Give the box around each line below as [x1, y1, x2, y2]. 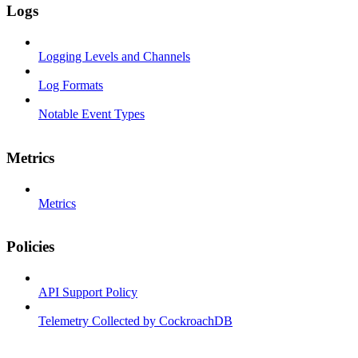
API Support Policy [38, 285, 137, 299]
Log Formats [38, 78, 103, 93]
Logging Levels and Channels [38, 50, 190, 64]
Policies [6, 238, 54, 256]
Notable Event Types [38, 107, 145, 121]
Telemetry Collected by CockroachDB [38, 314, 233, 328]
